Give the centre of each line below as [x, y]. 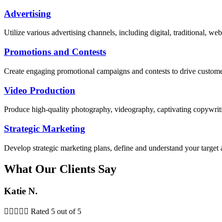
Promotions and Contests [55, 52]
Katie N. [21, 191]
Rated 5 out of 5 [56, 212]
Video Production [40, 90]
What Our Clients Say [60, 169]
